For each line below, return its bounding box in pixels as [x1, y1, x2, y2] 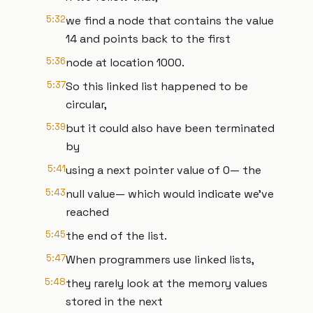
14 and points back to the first [66, 31, 231, 46]
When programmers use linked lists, [66, 252, 254, 267]
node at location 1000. [66, 55, 184, 70]
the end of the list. [66, 228, 167, 243]
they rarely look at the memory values [66, 276, 268, 291]
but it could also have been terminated [66, 121, 275, 136]
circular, [66, 97, 107, 112]
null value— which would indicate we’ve [66, 187, 274, 201]
